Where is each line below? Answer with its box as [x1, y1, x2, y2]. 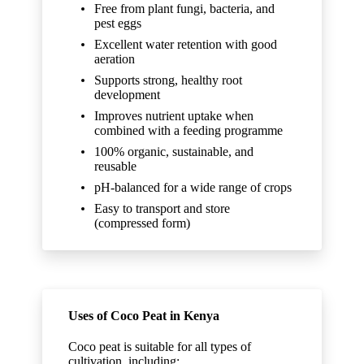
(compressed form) [94, 216, 191, 230]
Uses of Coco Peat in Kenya [68, 309, 220, 323]
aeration [94, 52, 136, 66]
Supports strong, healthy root [94, 73, 243, 87]
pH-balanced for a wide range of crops [94, 180, 292, 194]
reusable [94, 159, 137, 173]
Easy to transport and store [94, 201, 231, 215]
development [94, 88, 161, 102]
